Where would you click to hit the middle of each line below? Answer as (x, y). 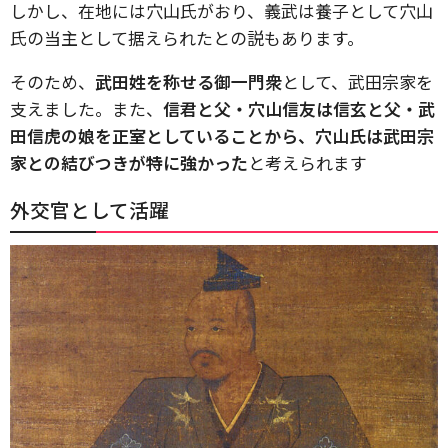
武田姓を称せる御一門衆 (188, 81)
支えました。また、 (86, 108)
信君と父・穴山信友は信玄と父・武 (299, 108)
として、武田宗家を (357, 81)
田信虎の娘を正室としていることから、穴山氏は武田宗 (222, 135)
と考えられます (307, 162)
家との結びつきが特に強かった (129, 162)
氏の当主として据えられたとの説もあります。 (187, 37)
